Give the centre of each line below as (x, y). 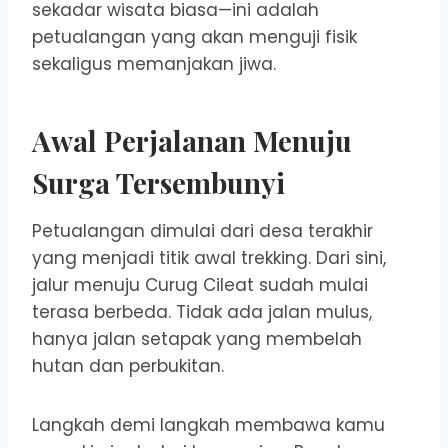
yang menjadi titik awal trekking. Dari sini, (209, 258)
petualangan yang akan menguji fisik (194, 37)
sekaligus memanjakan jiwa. (154, 64)
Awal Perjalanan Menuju (192, 141)
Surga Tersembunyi (158, 183)
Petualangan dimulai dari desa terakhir (202, 231)
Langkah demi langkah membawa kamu (208, 425)
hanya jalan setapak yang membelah (197, 339)
